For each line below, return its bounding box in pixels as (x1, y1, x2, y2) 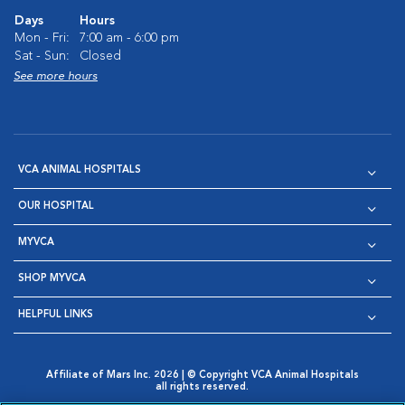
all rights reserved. (155, 382, 250, 393)
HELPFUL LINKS (18, 310, 93, 321)
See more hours (14, 71, 98, 83)
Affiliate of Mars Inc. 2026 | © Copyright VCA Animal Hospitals (45, 371, 359, 381)
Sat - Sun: (14, 50, 70, 63)
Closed (80, 50, 121, 63)
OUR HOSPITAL (18, 202, 94, 212)
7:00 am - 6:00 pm (80, 32, 179, 45)
